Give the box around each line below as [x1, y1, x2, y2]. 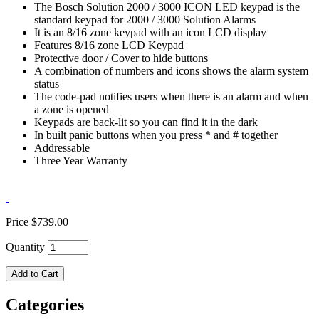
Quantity [6, 240, 45, 253]
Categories [6, 295, 84, 314]
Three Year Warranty [34, 154, 127, 167]
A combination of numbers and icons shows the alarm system [34, 64, 308, 77]
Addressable [34, 141, 90, 154]
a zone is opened [34, 103, 109, 115]
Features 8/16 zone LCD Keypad [34, 38, 184, 51]
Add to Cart [11, 268, 58, 279]
